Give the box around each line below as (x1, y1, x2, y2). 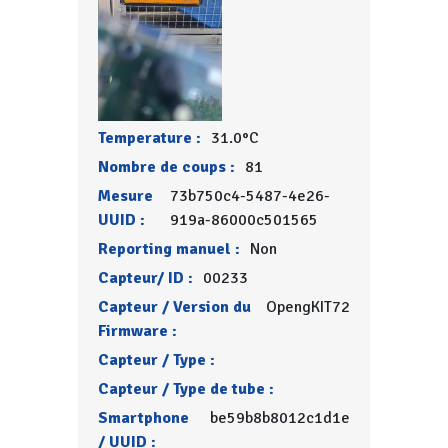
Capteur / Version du (98, 297, 252, 317)
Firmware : (98, 321, 178, 341)
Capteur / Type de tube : (98, 379, 275, 399)
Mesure (98, 186, 154, 206)
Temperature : (98, 128, 202, 148)
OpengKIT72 (265, 297, 350, 317)
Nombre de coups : (98, 157, 236, 177)
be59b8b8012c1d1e (209, 408, 350, 428)
